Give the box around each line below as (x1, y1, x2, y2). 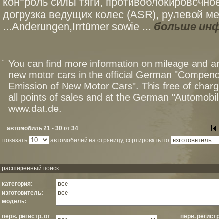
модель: (2, 198, 26, 205)
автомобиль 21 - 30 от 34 (7, 125, 78, 131)
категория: (2, 180, 33, 187)
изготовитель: (2, 189, 43, 196)
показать (2, 137, 29, 144)
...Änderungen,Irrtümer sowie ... (3, 21, 154, 33)
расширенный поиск (2, 165, 59, 172)
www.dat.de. (8, 103, 62, 114)
